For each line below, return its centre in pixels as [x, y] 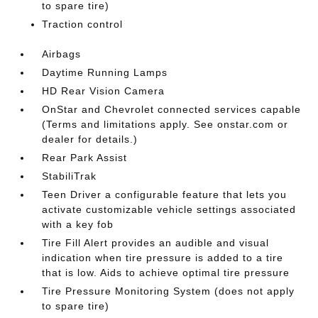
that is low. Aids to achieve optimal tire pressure [166, 272]
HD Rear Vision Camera [104, 91]
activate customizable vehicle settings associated [169, 209]
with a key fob [78, 224]
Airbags [62, 54]
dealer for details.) [90, 139]
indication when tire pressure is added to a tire [163, 257]
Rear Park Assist [85, 157]
